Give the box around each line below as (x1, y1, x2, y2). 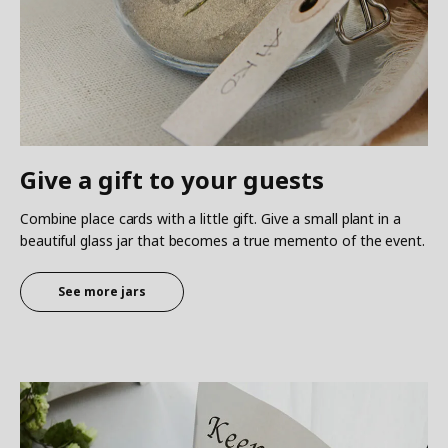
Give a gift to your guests (20, 162, 324, 196)
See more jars (58, 282, 146, 300)
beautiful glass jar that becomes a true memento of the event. (20, 230, 425, 250)
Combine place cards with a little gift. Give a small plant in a (20, 208, 401, 228)
